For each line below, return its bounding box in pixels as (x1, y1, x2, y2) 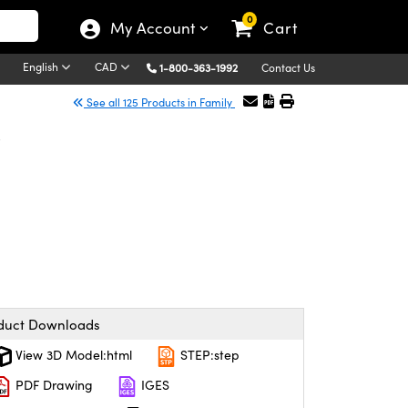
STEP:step (177, 346, 240, 363)
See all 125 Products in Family (84, 95, 235, 109)
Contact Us (261, 59, 315, 75)
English (23, 59, 61, 74)
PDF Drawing (12, 376, 93, 394)
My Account (110, 17, 199, 38)
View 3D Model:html (12, 346, 132, 363)
